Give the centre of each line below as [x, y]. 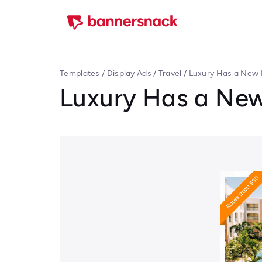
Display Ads [129, 73]
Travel [170, 73]
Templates [80, 73]
